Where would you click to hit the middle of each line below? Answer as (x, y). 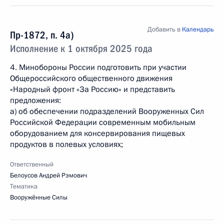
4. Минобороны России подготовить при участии (98, 67)
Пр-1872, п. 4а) (42, 35)
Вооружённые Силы (39, 197)
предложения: (35, 100)
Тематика (24, 186)
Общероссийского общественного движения (91, 78)
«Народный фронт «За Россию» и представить (92, 89)
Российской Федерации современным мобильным (103, 122)
